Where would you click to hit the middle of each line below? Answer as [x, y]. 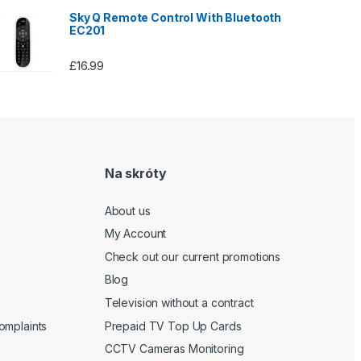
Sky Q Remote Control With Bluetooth [176, 17]
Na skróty [135, 174]
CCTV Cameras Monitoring [174, 349]
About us [127, 210]
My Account [135, 234]
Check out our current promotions [193, 256]
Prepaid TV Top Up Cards [173, 326]
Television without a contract [179, 303]
